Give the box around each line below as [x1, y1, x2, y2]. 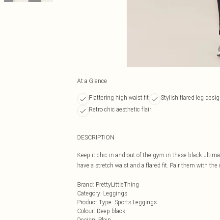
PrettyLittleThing [96, 181, 139, 188]
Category [77, 190, 100, 197]
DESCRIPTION [77, 134, 114, 141]
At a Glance [77, 77, 107, 84]
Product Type [77, 198, 111, 206]
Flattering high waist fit [89, 94, 149, 101]
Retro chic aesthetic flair [89, 106, 151, 113]
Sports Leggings [114, 198, 157, 206]
